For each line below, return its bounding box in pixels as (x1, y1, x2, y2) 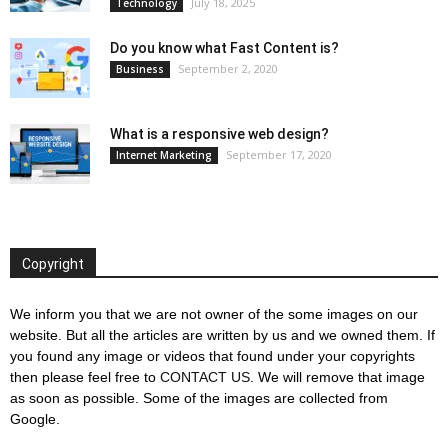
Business (116, 62, 164, 77)
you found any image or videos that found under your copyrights (10, 348, 415, 365)
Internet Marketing (116, 148, 212, 163)
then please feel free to (10, 369, 160, 386)
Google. (10, 411, 60, 428)
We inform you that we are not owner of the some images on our (10, 306, 418, 323)
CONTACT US (160, 369, 250, 386)
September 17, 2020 (226, 147, 332, 163)
